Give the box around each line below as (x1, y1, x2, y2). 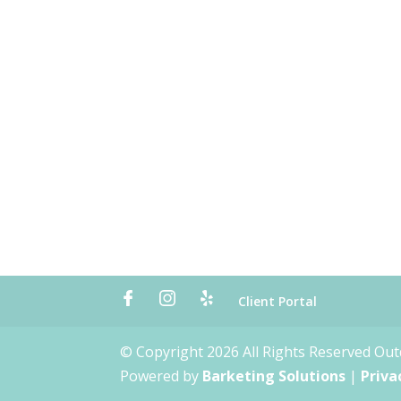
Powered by (120, 366, 203, 386)
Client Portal (238, 293, 318, 310)
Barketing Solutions (202, 366, 346, 386)
